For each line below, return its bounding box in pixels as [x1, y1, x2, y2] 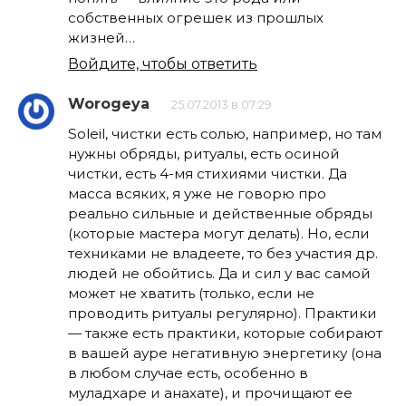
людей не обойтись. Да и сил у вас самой [68, 265, 371, 283]
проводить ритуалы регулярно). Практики [68, 304, 377, 323]
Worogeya [68, 95, 150, 113]
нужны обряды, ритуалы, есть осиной [68, 145, 340, 163]
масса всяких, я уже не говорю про [68, 185, 326, 203]
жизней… [68, 28, 135, 46]
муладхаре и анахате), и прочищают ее [68, 384, 353, 402]
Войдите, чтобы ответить [68, 55, 257, 73]
